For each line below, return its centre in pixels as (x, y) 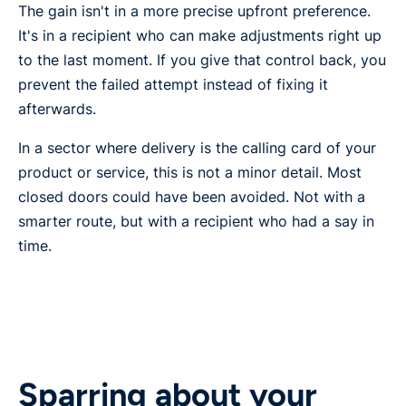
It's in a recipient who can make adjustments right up (200, 36)
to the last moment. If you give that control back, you (202, 60)
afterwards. (57, 109)
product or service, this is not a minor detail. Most (190, 173)
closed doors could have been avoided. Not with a (192, 197)
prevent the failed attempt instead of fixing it (173, 85)
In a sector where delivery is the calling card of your (197, 148)
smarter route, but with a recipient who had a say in (196, 222)
